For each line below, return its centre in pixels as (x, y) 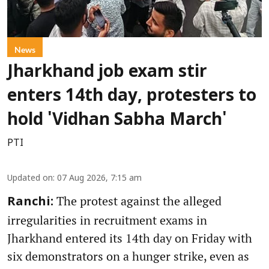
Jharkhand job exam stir (107, 73)
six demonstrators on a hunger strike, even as (128, 256)
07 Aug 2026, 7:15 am (99, 179)
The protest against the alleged (138, 201)
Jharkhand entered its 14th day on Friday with (130, 238)
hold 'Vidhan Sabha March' (117, 121)
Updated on (30, 179)
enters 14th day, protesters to (132, 97)
